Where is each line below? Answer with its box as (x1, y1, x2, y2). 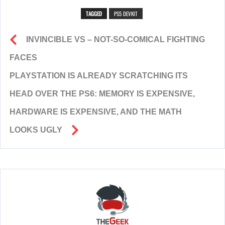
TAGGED (86, 10, 102, 18)
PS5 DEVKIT (114, 10, 138, 18)
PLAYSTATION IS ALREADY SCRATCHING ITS (10, 71, 188, 80)
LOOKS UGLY (10, 126, 62, 135)
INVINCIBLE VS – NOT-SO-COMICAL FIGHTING (26, 35, 205, 44)
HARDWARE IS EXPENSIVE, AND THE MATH (10, 107, 182, 117)
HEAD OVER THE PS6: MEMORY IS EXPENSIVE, (10, 89, 195, 98)
